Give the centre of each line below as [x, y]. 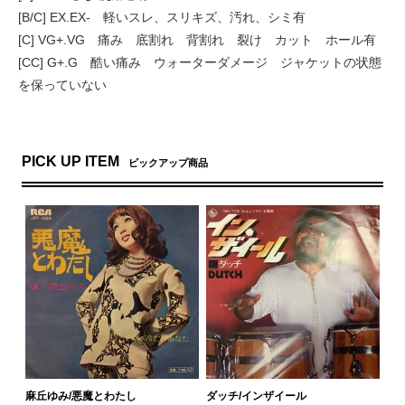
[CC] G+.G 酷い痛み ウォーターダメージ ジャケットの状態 [200, 62]
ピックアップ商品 [169, 162]
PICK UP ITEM [71, 161]
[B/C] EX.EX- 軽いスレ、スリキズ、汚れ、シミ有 [162, 17]
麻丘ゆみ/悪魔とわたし [81, 396]
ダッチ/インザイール [256, 396]
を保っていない [62, 85]
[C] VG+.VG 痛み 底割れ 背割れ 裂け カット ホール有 [197, 39]
